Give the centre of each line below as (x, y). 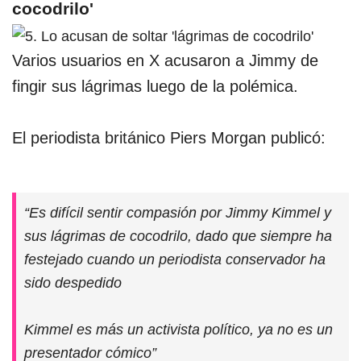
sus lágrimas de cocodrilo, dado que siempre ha (178, 235)
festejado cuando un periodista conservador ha (175, 259)
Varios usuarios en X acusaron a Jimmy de (165, 60)
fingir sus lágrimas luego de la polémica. (158, 86)
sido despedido (73, 282)
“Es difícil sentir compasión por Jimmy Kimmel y (178, 212)
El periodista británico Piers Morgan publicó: (169, 137)
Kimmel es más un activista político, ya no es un (178, 329)
